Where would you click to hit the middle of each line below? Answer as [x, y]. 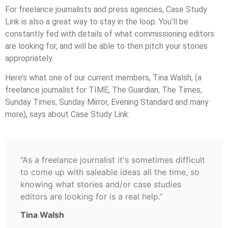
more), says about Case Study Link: [67, 115]
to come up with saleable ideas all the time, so [110, 172]
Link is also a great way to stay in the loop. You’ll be [97, 21]
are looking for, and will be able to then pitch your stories [106, 46]
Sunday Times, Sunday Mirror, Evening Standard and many [107, 102]
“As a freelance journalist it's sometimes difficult [113, 160]
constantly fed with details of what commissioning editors [110, 34]
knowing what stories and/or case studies [101, 184]
